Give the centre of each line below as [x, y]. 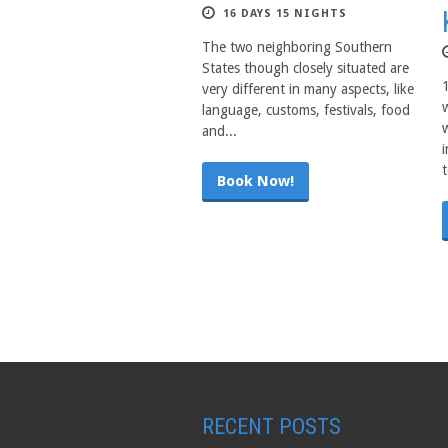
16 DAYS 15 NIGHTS [285, 13]
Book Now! [255, 181]
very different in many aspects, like [308, 89]
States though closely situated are [305, 68]
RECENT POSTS [271, 426]
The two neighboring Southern [297, 47]
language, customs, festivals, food [306, 110]
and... [219, 131]
